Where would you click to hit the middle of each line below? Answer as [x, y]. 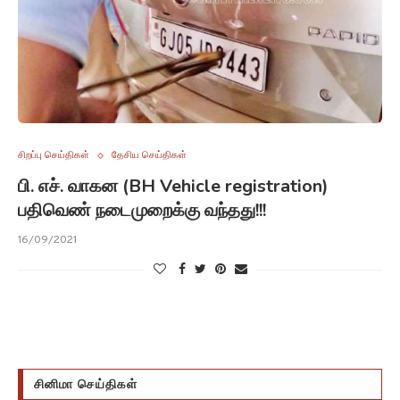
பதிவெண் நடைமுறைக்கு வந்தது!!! [142, 210]
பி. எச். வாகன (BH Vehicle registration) [173, 186]
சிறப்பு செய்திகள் [54, 155]
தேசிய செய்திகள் [149, 155]
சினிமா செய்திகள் [86, 384]
